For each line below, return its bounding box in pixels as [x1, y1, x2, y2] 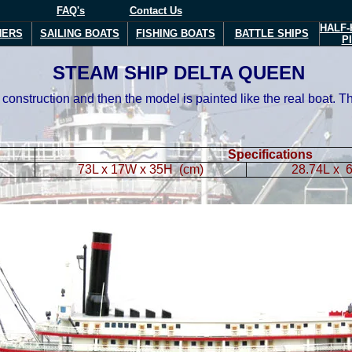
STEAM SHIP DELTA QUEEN [53, 62, 305, 83]
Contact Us [129, 5, 182, 16]
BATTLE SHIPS [234, 27, 309, 39]
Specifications [227, 148, 313, 161]
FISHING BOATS [136, 27, 215, 39]
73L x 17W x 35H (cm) [78, 163, 203, 176]
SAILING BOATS [40, 27, 119, 39]
